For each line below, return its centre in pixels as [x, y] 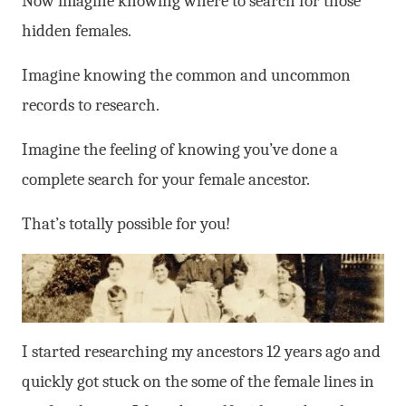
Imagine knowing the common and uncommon [186, 75]
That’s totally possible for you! [126, 223]
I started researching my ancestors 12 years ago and [201, 352]
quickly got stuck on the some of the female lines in [198, 382]
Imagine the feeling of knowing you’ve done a [180, 149]
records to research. [91, 105]
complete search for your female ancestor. [166, 179]
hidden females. [77, 30]
